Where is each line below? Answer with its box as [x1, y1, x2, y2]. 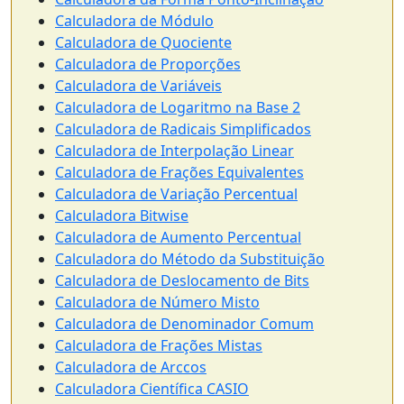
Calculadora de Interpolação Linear [55, 141, 294, 161]
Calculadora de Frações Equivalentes [55, 162, 304, 182]
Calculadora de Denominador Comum [55, 314, 314, 334]
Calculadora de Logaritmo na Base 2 [55, 97, 300, 117]
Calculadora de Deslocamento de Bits [55, 271, 309, 290]
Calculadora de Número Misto [55, 292, 260, 312]
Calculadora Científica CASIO [55, 379, 249, 399]
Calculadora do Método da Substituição [55, 249, 325, 269]
